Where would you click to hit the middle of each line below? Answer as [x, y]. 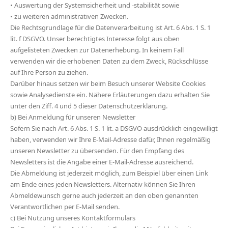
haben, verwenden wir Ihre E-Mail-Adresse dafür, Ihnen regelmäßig [110, 139]
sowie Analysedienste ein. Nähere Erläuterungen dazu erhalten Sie [110, 95]
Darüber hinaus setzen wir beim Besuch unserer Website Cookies [108, 83]
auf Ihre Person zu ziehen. [49, 72]
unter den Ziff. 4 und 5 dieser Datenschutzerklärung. [89, 106]
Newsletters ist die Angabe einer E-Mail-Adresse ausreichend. [102, 162]
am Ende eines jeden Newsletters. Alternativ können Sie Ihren [103, 184]
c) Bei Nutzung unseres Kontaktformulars [73, 218]
